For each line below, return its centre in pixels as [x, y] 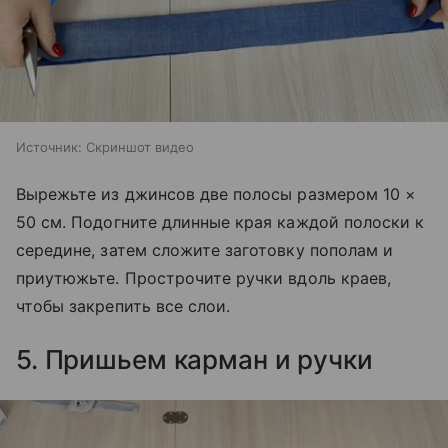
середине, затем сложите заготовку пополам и [205, 250]
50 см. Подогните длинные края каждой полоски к [220, 222]
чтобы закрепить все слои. [123, 306]
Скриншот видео [140, 147]
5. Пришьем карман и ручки [194, 360]
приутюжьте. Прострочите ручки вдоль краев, [204, 278]
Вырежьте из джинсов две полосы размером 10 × [216, 194]
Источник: [49, 147]
